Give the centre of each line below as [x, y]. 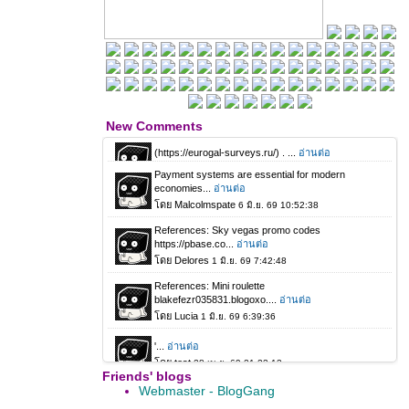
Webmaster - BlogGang [207, 391]
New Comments [154, 126]
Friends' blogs [147, 376]
